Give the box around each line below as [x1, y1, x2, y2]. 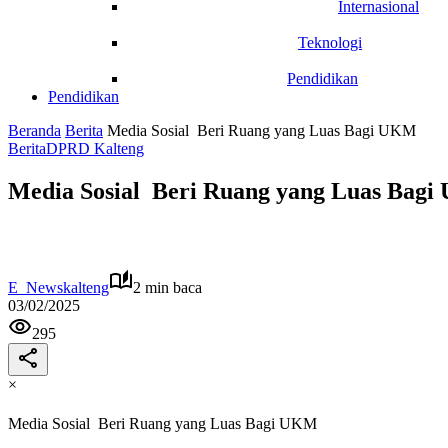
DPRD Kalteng [46, 140, 144, 157]
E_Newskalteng [8, 278, 109, 296]
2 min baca [133, 278, 202, 296]
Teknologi [298, 34, 362, 51]
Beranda [8, 122, 61, 139]
